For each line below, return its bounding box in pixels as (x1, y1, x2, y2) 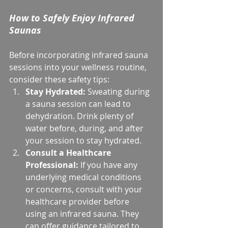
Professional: (25, 159, 78, 170)
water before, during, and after (25, 122, 146, 134)
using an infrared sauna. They (25, 208, 141, 219)
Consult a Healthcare (25, 147, 113, 158)
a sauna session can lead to (25, 98, 133, 109)
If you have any (78, 159, 139, 170)
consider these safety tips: (9, 73, 109, 85)
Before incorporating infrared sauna (9, 49, 150, 61)
